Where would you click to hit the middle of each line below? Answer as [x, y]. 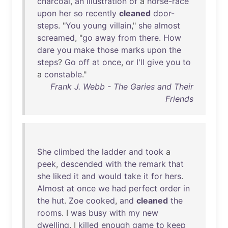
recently [101, 13]
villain [120, 25]
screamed [56, 38]
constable [63, 74]
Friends [179, 99]
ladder [114, 152]
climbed [69, 152]
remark [152, 164]
